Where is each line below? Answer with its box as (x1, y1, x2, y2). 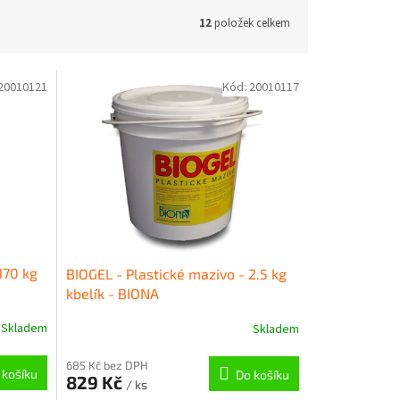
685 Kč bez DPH (65, 357, 148, 372)
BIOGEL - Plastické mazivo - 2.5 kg (65, 264, 287, 282)
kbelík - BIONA (65, 284, 159, 302)
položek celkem (212, 14, 290, 31)
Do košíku (235, 366, 289, 382)
